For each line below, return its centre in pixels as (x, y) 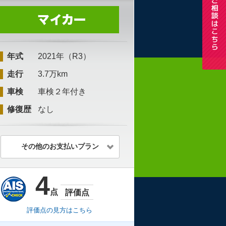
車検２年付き (62, 92)
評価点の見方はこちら (60, 210)
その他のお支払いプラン (60, 146)
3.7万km (53, 74)
